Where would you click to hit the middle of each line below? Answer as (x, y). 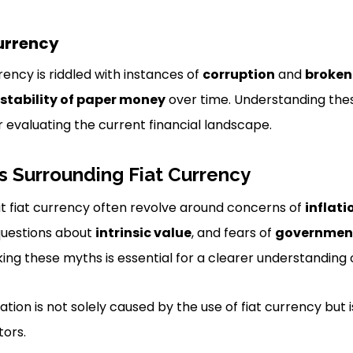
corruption (238, 74)
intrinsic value (143, 233)
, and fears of (233, 233)
